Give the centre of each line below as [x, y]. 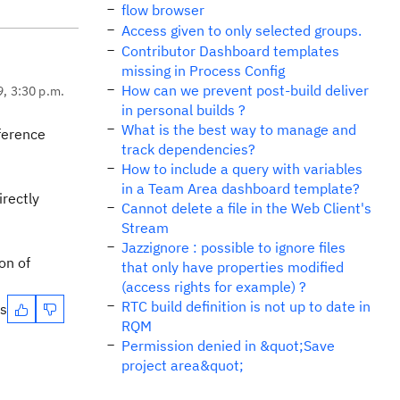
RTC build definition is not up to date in [246, 306]
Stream [145, 228]
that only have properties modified [233, 267]
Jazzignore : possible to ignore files [233, 247]
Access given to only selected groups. [242, 30]
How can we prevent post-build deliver [245, 90]
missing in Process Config [203, 71]
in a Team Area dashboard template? [241, 188]
